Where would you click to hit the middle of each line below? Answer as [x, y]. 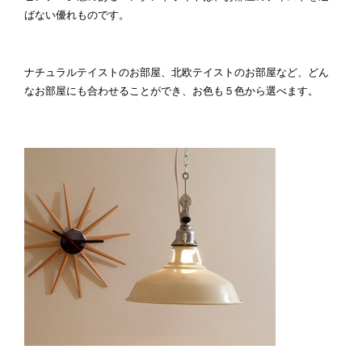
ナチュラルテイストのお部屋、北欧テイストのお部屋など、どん [176, 73]
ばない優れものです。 [76, 15]
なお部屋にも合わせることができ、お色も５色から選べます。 [171, 91]
